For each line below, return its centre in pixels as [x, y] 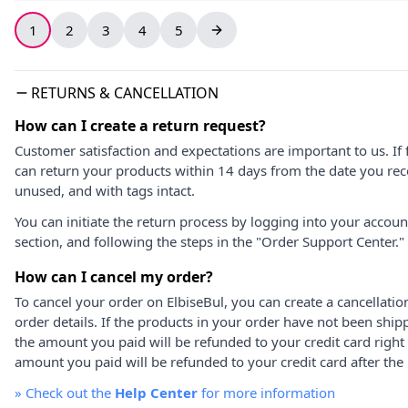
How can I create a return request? [140, 126]
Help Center [156, 393]
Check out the [70, 393]
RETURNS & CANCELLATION [125, 93]
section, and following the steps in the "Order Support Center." [209, 241]
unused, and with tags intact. [105, 190]
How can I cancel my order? [114, 277]
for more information [266, 393]
